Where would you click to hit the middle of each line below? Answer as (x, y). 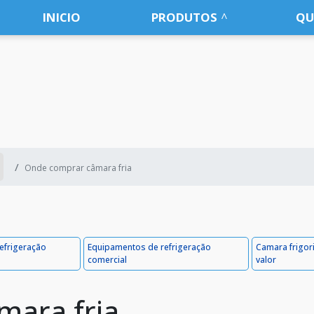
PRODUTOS (185, 17)
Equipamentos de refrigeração (150, 247)
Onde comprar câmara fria (78, 168)
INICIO (62, 17)
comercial (108, 260)
